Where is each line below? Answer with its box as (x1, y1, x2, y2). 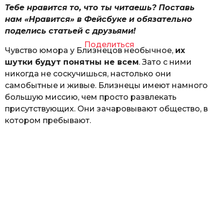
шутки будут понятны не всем (5, 57, 139, 67)
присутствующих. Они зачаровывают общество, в (5, 104, 208, 114)
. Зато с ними (139, 57, 192, 67)
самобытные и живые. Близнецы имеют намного (5, 81, 208, 91)
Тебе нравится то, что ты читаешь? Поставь (5, 2, 195, 12)
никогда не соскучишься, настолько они (5, 69, 171, 79)
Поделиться (84, 40, 134, 50)
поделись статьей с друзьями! (5, 26, 136, 36)
